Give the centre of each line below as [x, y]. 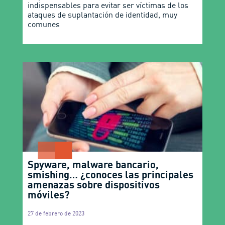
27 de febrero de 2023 [56, 213]
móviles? [48, 195]
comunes [43, 24]
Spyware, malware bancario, [93, 164]
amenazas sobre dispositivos [93, 185]
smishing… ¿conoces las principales [110, 175]
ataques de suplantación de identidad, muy [102, 15]
